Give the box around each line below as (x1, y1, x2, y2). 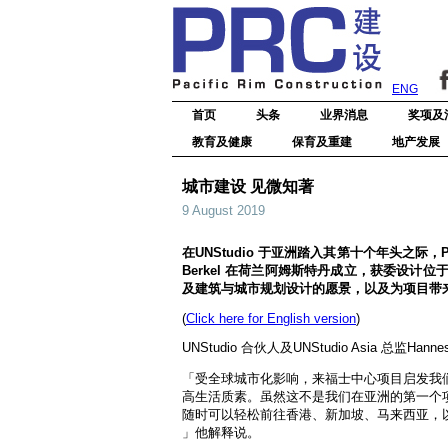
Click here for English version (186, 311, 356, 326)
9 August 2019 (182, 203, 265, 218)
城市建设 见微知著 (182, 178, 314, 195)
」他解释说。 (182, 425, 260, 440)
